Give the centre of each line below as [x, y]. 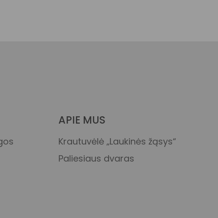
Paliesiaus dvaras [96, 158]
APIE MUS [82, 120]
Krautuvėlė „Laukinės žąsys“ [117, 141]
